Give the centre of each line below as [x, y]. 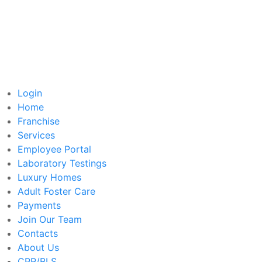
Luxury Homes [49, 177]
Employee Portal [54, 149]
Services [36, 135]
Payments [39, 205]
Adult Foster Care [56, 191]
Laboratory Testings [62, 163]
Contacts [38, 233]
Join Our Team [50, 219]
